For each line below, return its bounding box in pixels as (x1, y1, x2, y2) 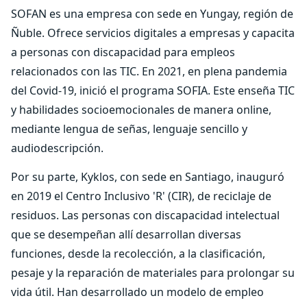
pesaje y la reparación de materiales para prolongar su (11, 265, 295, 280)
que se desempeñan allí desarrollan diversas (11, 227, 241, 242)
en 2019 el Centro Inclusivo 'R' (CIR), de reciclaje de (11, 188, 271, 204)
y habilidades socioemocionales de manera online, (11, 102, 271, 117)
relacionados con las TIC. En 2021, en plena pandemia (11, 64, 287, 79)
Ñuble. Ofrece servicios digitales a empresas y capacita (11, 25, 295, 40)
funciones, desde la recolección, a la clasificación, (11, 246, 265, 261)
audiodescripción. (11, 140, 103, 156)
